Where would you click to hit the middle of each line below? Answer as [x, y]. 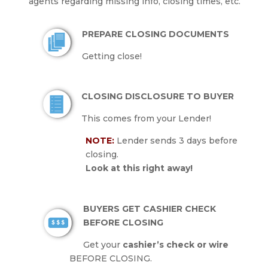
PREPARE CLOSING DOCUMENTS [155, 34]
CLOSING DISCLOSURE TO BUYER [157, 97]
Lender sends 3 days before [177, 141]
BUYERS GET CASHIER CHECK [149, 209]
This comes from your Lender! [146, 119]
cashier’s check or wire [175, 245]
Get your [103, 245]
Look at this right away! [139, 168]
